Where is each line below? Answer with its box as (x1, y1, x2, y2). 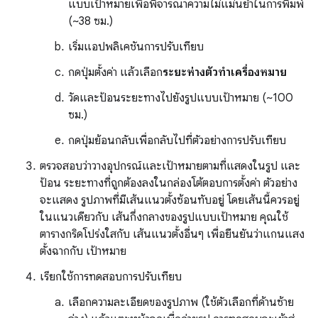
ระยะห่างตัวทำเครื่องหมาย (163, 65, 287, 80)
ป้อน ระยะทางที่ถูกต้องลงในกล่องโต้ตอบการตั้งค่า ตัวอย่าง (40, 176, 297, 191)
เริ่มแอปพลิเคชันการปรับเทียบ (68, 40, 204, 55)
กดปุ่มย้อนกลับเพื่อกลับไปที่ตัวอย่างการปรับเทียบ (68, 133, 286, 148)
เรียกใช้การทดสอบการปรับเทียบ (40, 270, 182, 285)
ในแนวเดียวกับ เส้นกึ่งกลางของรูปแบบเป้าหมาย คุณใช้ (40, 210, 288, 225)
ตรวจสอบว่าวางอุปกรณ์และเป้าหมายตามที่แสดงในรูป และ (40, 159, 300, 174)
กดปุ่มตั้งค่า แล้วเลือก (68, 65, 163, 80)
